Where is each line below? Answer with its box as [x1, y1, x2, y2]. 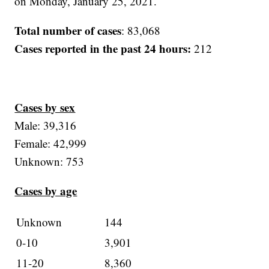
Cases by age [14, 183, 77, 199]
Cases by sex [14, 99, 76, 116]
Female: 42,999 [14, 136, 87, 151]
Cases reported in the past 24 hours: [14, 40, 195, 57]
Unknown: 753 [14, 154, 85, 169]
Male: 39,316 [14, 118, 77, 133]
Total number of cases [14, 22, 122, 39]
